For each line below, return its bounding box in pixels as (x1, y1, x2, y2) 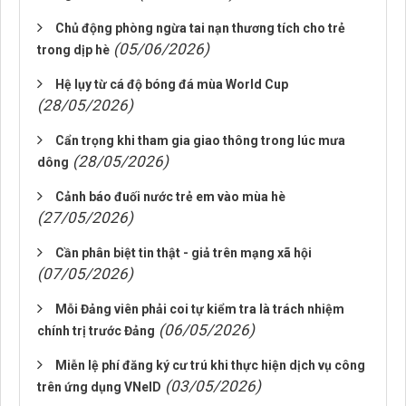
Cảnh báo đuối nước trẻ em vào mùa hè (55, 189, 285, 204)
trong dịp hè (37, 43, 110, 57)
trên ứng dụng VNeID (37, 380, 161, 394)
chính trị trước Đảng (37, 324, 155, 338)
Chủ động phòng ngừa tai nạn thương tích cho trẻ (55, 21, 345, 35)
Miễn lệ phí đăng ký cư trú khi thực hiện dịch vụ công (55, 358, 365, 372)
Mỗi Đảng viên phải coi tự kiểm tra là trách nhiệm (55, 302, 344, 316)
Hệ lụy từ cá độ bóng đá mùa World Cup (55, 77, 288, 92)
